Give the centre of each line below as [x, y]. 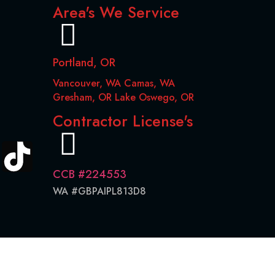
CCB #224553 [90, 174]
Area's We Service [116, 13]
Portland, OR [84, 63]
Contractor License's [123, 121]
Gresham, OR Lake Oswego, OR [123, 98]
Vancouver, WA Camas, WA [114, 83]
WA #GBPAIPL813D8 [99, 191]
